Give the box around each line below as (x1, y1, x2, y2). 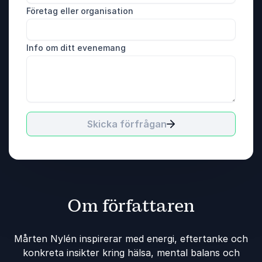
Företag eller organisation (26, 6, 133, 16)
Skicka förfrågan (87, 118, 167, 130)
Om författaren (67, 195, 195, 218)
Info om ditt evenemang (26, 43, 126, 53)
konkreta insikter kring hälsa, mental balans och (22, 247, 240, 259)
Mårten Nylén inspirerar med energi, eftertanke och (14, 233, 248, 245)
